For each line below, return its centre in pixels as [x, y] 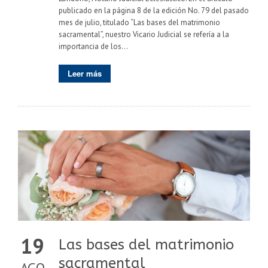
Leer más [85, 74]
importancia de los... [93, 47]
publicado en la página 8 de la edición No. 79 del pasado [154, 11]
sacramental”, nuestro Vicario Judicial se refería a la [144, 35]
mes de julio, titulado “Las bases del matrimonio [139, 23]
